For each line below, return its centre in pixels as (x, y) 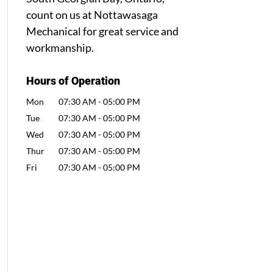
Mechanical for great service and (102, 31)
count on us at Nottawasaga (92, 15)
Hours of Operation (73, 81)
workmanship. (60, 48)
